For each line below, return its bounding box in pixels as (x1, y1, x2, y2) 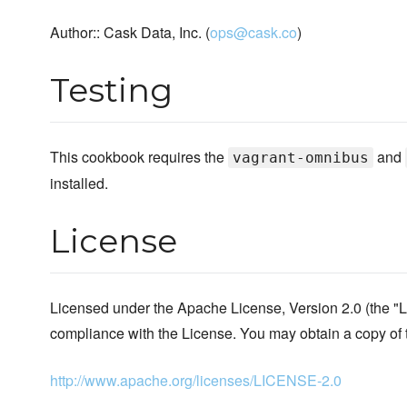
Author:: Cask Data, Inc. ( (50, 22, 210, 44)
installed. (50, 173, 108, 194)
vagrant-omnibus (233, 149, 369, 167)
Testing (50, 70, 173, 111)
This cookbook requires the (50, 146, 228, 168)
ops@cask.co (210, 22, 297, 44)
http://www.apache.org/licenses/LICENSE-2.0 (50, 370, 342, 392)
